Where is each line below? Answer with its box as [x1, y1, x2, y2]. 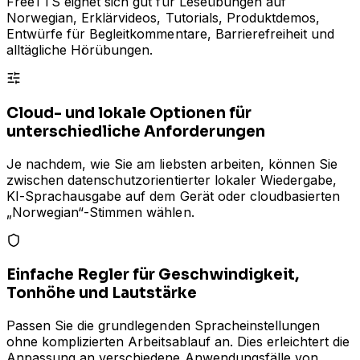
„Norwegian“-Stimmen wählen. [6, 203, 194, 220]
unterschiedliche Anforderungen [6, 121, 265, 141]
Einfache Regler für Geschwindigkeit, [6, 265, 299, 284]
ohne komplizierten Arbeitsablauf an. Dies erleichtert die [6, 333, 350, 350]
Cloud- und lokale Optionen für [6, 103, 252, 122]
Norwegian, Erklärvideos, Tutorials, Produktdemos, [6, 10, 320, 27]
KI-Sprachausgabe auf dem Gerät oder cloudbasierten [6, 187, 340, 204]
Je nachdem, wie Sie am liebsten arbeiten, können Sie [6, 155, 338, 172]
